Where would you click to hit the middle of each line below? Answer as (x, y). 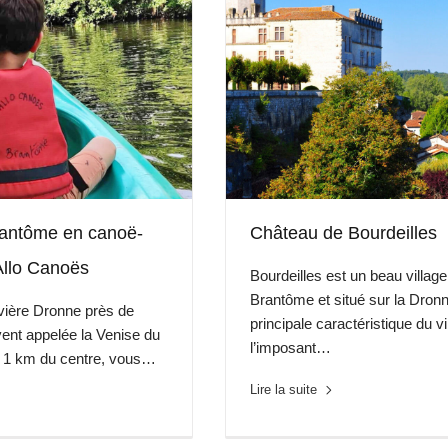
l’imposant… (290, 347)
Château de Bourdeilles (343, 233)
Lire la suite (283, 389)
